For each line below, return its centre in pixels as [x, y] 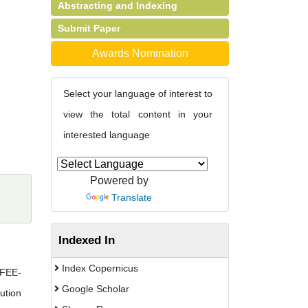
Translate [132, 197]
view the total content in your [138, 114]
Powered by [119, 180]
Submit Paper [89, 28]
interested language [107, 135]
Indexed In [87, 240]
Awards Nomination [140, 53]
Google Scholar [94, 289]
